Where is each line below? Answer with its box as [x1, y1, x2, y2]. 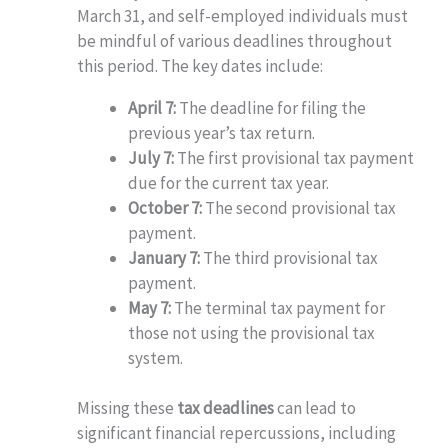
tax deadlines [177, 397, 275, 420]
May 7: [128, 296, 172, 319]
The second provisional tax [202, 196, 397, 219]
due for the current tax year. [128, 171, 330, 194]
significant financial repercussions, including [77, 422, 397, 445]
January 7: [128, 246, 201, 269]
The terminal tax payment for [171, 296, 386, 319]
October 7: [128, 196, 203, 219]
